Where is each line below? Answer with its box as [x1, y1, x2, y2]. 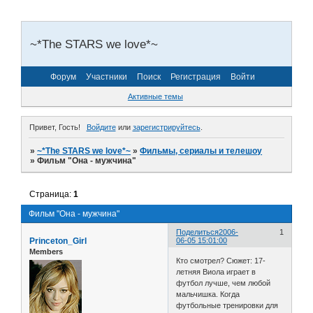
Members [29, 247, 63, 256]
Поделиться [176, 227, 219, 236]
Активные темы [127, 92, 183, 101]
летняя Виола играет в [176, 268, 256, 277]
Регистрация [170, 71, 221, 82]
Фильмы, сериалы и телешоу [140, 145, 263, 156]
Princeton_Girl [29, 235, 87, 246]
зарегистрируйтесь [132, 122, 201, 131]
